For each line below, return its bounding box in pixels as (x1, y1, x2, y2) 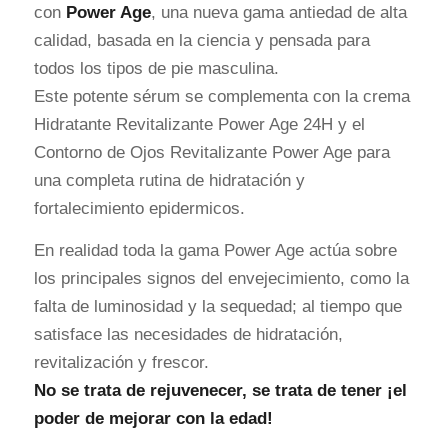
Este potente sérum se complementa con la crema (33, 86, 410, 106)
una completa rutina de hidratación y (33, 170, 305, 190)
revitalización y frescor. (33, 353, 209, 373)
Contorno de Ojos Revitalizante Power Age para (33, 142, 390, 162)
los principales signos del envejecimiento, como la (33, 269, 409, 289)
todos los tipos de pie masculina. (33, 58, 279, 78)
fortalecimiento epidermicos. (33, 198, 245, 218)
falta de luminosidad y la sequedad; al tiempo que (33, 297, 402, 317)
